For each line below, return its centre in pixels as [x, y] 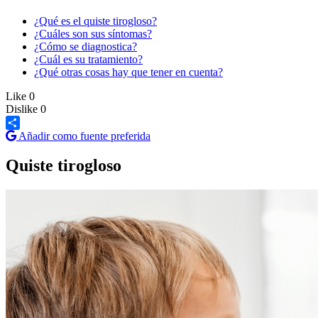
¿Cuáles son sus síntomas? [93, 33]
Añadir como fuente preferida [83, 136]
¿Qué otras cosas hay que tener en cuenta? [128, 72]
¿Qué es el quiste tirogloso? [95, 21]
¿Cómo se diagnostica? [86, 46]
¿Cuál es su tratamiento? [88, 59]
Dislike [22, 109]
